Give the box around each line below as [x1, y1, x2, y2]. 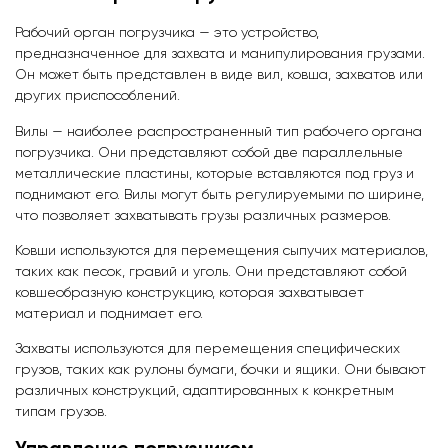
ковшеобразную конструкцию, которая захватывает [15, 285, 364, 300]
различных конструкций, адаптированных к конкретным [15, 384, 394, 399]
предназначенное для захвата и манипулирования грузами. [15, 47, 425, 62]
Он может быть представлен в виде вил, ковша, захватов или [15, 68, 423, 83]
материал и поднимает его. [15, 306, 203, 321]
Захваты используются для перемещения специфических [15, 342, 400, 357]
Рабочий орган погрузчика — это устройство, [15, 26, 319, 41]
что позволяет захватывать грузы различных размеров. [15, 208, 391, 223]
